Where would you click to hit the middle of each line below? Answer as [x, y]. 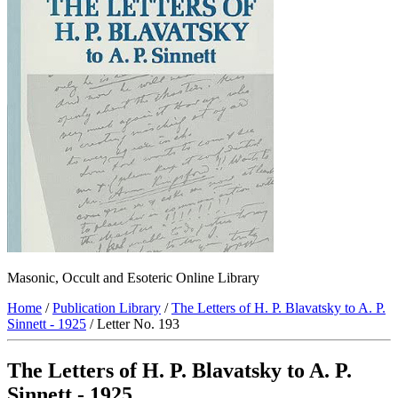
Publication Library [107, 308]
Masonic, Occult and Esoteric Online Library [133, 278]
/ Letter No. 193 [133, 324]
